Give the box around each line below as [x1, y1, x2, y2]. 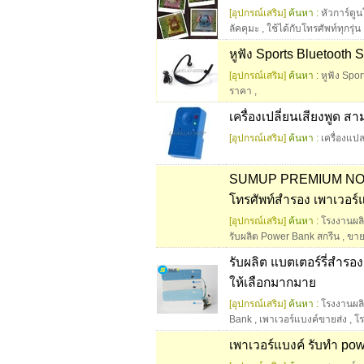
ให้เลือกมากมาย [229, 275, 316, 290]
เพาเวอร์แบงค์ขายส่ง [259, 314, 347, 326]
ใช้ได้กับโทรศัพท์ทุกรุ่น [266, 23, 361, 35]
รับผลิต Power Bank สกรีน [229, 231, 340, 243]
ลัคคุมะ [229, 23, 259, 35]
